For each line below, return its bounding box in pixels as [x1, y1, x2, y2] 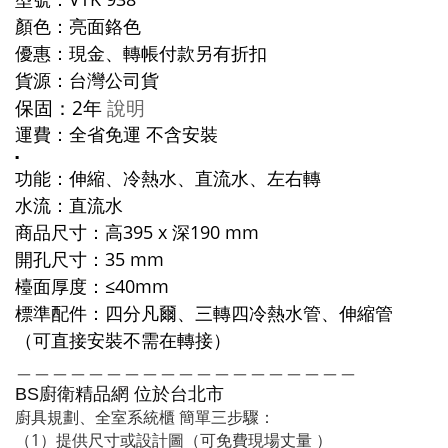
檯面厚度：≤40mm [15, 274, 169, 298]
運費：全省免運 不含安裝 [15, 122, 218, 146]
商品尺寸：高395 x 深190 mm [15, 220, 259, 244]
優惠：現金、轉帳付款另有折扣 [15, 41, 267, 65]
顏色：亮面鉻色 [15, 14, 141, 38]
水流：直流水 [15, 193, 123, 217]
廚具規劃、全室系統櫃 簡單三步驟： [15, 406, 275, 428]
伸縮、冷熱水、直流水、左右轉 [69, 166, 321, 190]
